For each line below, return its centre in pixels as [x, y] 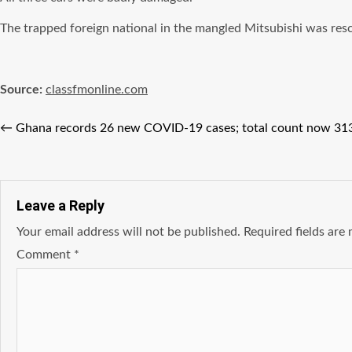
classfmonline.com [97, 90]
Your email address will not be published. [128, 232]
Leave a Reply [60, 205]
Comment [45, 255]
